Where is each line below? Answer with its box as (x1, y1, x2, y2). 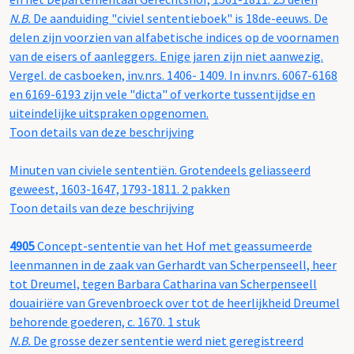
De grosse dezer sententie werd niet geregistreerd (33, 333, 303, 349)
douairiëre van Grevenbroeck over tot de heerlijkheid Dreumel (9, 295, 340, 311)
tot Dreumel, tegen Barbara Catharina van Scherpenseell (9, 276, 317, 292)
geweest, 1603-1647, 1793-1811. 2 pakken (9, 181, 230, 198)
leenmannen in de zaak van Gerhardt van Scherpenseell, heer (9, 257, 337, 273)
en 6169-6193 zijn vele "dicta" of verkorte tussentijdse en (9, 86, 315, 103)
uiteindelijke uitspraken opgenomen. (9, 105, 209, 122)
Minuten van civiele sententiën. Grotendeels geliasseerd (9, 162, 311, 179)
